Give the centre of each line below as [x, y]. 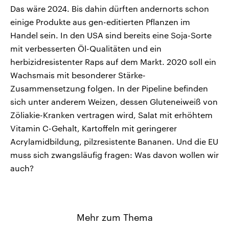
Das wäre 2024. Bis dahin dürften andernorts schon [110, 9]
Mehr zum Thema [114, 217]
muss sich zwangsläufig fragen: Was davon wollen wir [114, 155]
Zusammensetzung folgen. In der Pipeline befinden [109, 88]
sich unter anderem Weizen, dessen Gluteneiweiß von [114, 102]
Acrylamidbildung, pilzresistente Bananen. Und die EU [114, 142]
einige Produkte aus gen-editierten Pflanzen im [100, 22]
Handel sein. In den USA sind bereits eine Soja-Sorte [111, 35]
